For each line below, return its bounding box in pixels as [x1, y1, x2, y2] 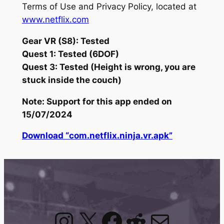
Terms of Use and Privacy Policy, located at [21, 1, 196, 11]
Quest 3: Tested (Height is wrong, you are [21, 61, 195, 72]
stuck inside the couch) [21, 74, 121, 85]
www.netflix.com [21, 14, 89, 24]
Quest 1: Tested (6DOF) [21, 48, 119, 59]
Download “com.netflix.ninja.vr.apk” [21, 130, 172, 141]
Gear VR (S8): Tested [21, 35, 109, 46]
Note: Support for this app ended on [21, 96, 172, 106]
